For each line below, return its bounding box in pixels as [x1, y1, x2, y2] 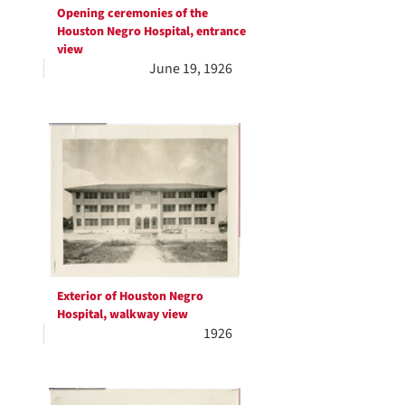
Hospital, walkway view [57, 305, 188, 324]
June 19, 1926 [149, 58, 232, 79]
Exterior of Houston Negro [57, 287, 203, 306]
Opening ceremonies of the [57, 4, 208, 23]
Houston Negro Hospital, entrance [57, 22, 246, 41]
